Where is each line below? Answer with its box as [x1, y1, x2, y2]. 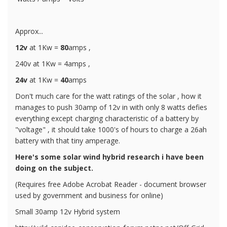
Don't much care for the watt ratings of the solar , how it [15, 91, 202, 101]
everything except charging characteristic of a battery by [15, 113, 199, 123]
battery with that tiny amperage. [15, 135, 120, 145]
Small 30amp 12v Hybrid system [15, 206, 120, 216]
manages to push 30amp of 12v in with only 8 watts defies [15, 102, 207, 112]
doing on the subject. [15, 163, 93, 173]
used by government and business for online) [15, 190, 163, 200]
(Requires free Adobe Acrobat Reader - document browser [15, 179, 206, 189]
